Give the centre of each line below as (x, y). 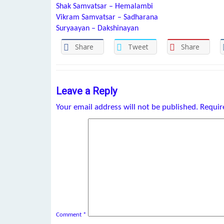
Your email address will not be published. (127, 107)
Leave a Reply (86, 91)
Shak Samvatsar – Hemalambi (104, 7)
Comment (69, 214)
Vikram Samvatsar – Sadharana (107, 18)
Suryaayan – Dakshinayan (97, 29)
